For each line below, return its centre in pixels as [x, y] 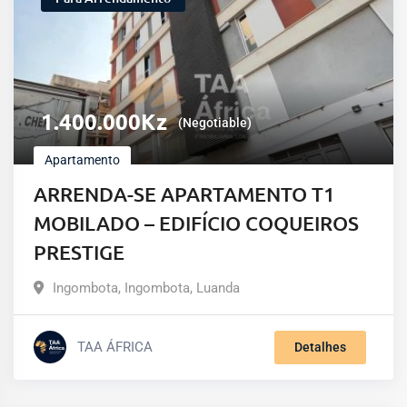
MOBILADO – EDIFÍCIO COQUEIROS [196, 223]
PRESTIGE [79, 252]
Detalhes [320, 347]
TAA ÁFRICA [115, 347]
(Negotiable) [215, 122]
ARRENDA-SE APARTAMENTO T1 [184, 194]
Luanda [218, 288]
